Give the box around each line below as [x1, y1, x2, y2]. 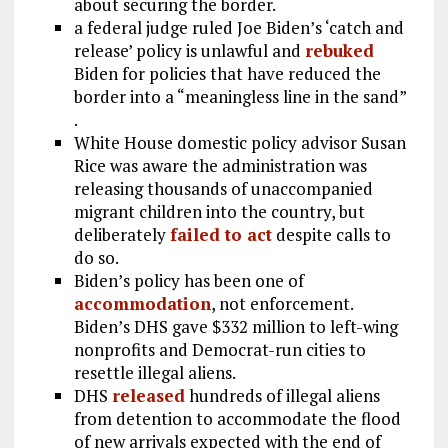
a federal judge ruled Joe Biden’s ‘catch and [73, 16, 404, 40]
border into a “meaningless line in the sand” [73, 85, 410, 109]
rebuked [304, 39, 374, 63]
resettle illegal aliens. [73, 361, 236, 385]
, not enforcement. [210, 292, 357, 316]
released [111, 384, 185, 408]
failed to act [169, 223, 272, 247]
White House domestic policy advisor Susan [73, 131, 406, 155]
